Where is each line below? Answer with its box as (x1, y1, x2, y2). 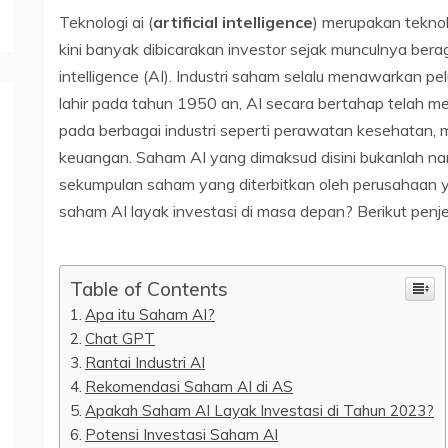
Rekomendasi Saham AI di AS (85, 376, 294, 396)
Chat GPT (85, 328, 156, 348)
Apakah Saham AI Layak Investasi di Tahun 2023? (85, 400, 435, 420)
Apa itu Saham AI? (85, 304, 216, 324)
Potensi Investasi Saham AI (85, 424, 279, 444)
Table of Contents (70, 276, 228, 301)
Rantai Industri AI (85, 352, 206, 372)
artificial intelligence (153, 11, 313, 32)
